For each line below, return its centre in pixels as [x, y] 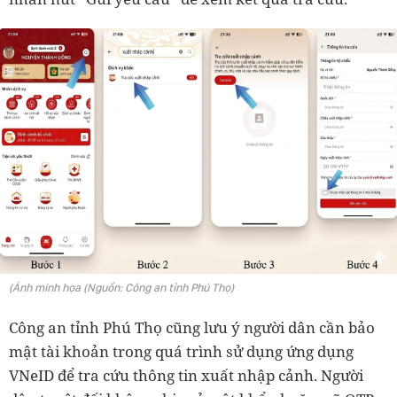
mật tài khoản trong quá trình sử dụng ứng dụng [181, 352]
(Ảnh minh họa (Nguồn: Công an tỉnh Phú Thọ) [121, 288]
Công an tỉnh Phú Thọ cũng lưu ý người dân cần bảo [192, 328]
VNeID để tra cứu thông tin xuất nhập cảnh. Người [186, 376]
